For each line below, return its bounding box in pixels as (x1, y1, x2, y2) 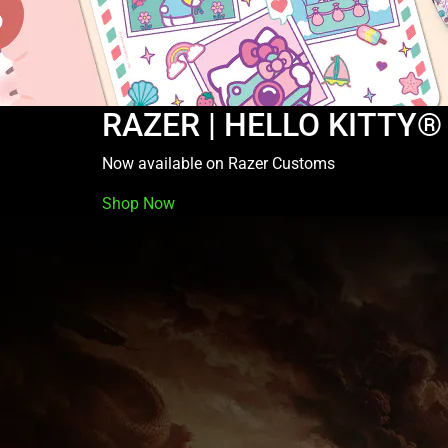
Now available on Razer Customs (102, 154, 335, 173)
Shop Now (102, 194, 175, 213)
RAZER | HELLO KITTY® (102, 106, 442, 144)
